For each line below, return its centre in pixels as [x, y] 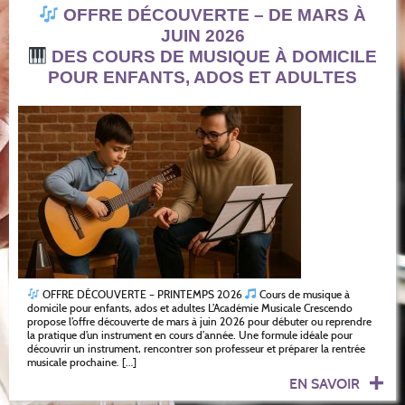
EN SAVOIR [326, 384]
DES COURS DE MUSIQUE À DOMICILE [212, 57]
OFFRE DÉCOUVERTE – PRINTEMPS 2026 [142, 294]
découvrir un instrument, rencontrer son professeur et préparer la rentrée [196, 348]
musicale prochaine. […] [82, 362]
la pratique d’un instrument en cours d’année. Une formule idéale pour [190, 335]
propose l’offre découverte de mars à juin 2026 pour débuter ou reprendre [199, 321]
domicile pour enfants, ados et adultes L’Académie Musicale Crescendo [190, 308]
